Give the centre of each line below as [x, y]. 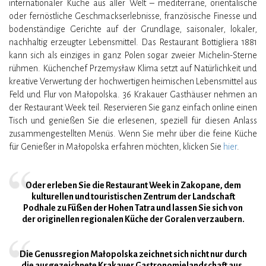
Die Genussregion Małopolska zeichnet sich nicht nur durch [133, 254]
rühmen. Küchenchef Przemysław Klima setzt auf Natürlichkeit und [133, 69]
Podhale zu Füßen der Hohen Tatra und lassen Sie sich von [133, 208]
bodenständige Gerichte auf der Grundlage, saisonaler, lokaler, [133, 29]
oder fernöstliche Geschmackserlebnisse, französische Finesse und [133, 16]
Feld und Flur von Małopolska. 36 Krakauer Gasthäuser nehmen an [133, 95]
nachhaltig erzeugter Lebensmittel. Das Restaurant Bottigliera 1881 [133, 42]
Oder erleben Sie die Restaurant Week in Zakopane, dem [133, 186]
